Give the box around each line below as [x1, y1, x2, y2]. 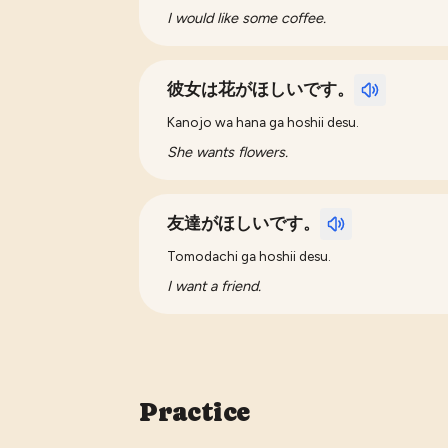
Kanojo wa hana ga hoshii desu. [167, 113, 360, 130]
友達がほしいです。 [167, 213, 321, 233]
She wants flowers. [167, 142, 289, 161]
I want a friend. [167, 276, 262, 295]
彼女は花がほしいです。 [167, 79, 355, 99]
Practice [139, 396, 251, 427]
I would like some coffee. [167, 8, 327, 27]
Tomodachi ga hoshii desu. [167, 247, 332, 264]
